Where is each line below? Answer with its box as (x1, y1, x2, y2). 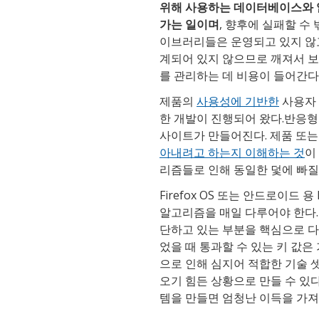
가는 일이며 (159, 16, 219, 33)
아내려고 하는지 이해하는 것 (159, 145, 305, 161)
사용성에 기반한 (197, 93, 279, 110)
